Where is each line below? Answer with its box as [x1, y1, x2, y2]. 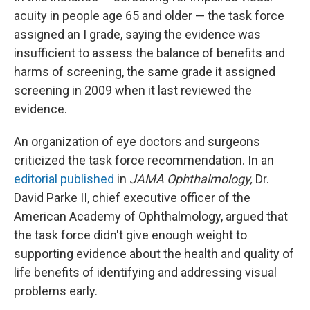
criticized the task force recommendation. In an [14, 153, 274, 167]
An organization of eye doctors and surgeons [14, 134, 260, 149]
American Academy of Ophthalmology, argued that [14, 209, 288, 224]
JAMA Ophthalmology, [129, 172, 253, 186]
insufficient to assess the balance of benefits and [14, 46, 285, 60]
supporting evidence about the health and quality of [14, 246, 294, 261]
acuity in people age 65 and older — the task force [14, 8, 284, 23]
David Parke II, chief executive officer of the [14, 190, 250, 205]
